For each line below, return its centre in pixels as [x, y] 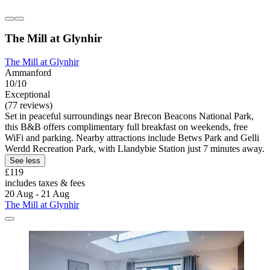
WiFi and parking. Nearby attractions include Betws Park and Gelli [132, 138]
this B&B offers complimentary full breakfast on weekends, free [126, 127]
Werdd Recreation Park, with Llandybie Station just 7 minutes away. [135, 149]
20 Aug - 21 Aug [37, 194]
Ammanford [28, 73]
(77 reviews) [29, 105]
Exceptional [27, 95]
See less [25, 161]
